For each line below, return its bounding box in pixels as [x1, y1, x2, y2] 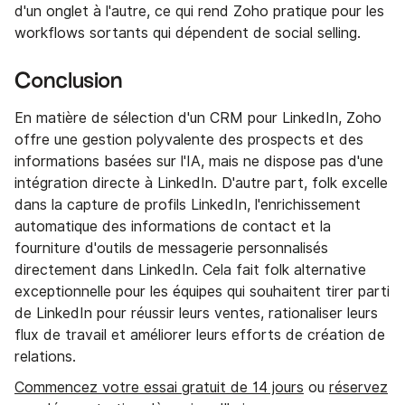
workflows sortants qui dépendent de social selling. [14, 24, 361, 42]
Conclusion [14, 71, 123, 93]
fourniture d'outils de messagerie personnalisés [14, 240, 328, 258]
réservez [329, 379, 388, 397]
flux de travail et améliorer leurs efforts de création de [14, 326, 385, 344]
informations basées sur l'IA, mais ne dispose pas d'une [14, 153, 383, 171]
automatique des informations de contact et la [14, 218, 331, 236]
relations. [14, 348, 76, 366]
